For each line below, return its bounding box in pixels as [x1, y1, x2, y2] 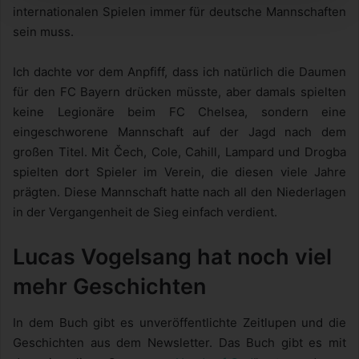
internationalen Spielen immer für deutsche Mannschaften [13, 4, 346, 20]
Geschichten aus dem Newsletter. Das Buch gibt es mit [13, 334, 346, 350]
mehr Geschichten [13, 273, 206, 301]
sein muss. [13, 24, 74, 40]
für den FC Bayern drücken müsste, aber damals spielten [13, 84, 346, 100]
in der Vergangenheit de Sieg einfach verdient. [13, 204, 277, 220]
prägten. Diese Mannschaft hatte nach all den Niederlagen [13, 184, 346, 200]
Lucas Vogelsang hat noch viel [13, 244, 332, 271]
